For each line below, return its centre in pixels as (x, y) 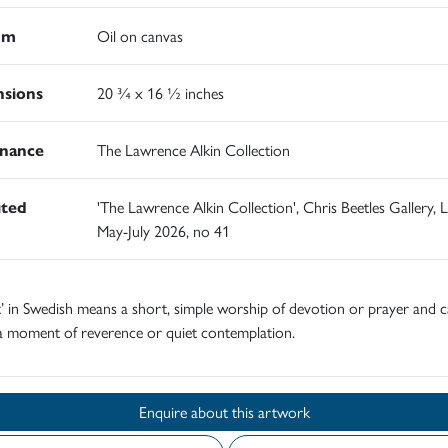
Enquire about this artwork (270, 411)
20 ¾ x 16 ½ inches (160, 92)
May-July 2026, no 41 (163, 230)
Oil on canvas (139, 35)
